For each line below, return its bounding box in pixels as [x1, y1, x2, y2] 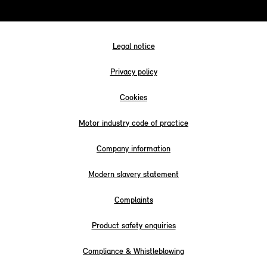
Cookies [120, 92, 147, 103]
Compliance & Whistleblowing [83, 246, 184, 257]
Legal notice [112, 41, 155, 52]
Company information [97, 144, 170, 154]
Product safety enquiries [91, 221, 176, 231]
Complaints [114, 195, 153, 206]
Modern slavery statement [88, 169, 179, 180]
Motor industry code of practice [79, 118, 188, 129]
